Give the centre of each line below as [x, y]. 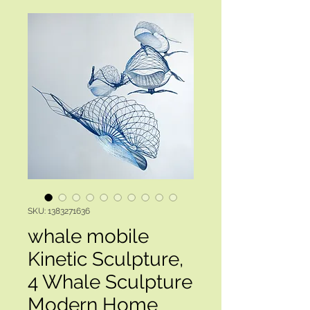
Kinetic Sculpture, [106, 259]
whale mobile [88, 236]
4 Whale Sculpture [110, 282]
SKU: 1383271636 [59, 211]
